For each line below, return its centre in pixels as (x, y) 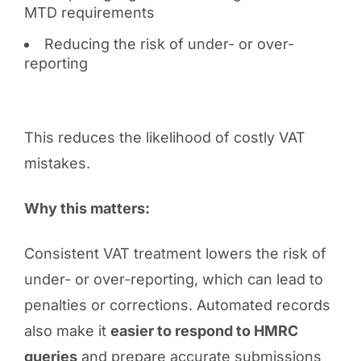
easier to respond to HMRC (204, 330)
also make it (67, 330)
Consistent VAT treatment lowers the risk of (175, 253)
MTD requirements (89, 12)
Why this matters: (87, 208)
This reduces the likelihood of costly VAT (164, 137)
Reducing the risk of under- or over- (169, 44)
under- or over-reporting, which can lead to (173, 279)
